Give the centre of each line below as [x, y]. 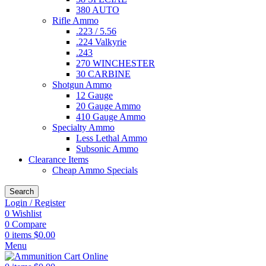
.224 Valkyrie [101, 42]
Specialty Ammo [83, 128]
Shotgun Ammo [82, 85]
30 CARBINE [103, 74]
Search [22, 192]
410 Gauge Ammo [111, 117]
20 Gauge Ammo [108, 106]
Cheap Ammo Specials [95, 170]
